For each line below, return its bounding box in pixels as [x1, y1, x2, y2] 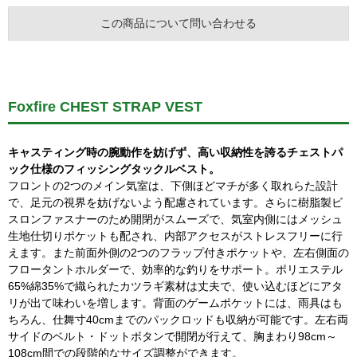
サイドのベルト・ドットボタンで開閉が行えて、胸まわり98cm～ [8, 330, 337, 343]
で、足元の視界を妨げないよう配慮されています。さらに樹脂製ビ [8, 196, 343, 209]
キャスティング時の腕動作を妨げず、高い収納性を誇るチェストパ [8, 146, 343, 159]
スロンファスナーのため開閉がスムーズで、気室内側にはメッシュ [8, 213, 343, 226]
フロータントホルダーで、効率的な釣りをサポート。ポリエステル [8, 263, 343, 276]
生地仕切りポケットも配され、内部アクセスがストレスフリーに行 [8, 229, 343, 242]
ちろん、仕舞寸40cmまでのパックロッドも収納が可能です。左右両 [8, 313, 348, 326]
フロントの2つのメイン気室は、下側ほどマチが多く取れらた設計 [8, 179, 338, 192]
